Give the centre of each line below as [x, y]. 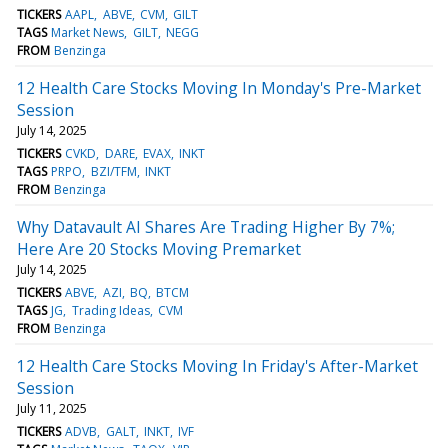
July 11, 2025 [52, 408]
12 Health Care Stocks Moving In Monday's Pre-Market [219, 87]
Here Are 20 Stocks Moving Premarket [159, 248]
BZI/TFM [113, 171]
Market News [88, 32]
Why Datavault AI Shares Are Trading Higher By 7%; [206, 226]
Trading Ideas [110, 310]
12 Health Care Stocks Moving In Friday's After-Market [217, 365]
